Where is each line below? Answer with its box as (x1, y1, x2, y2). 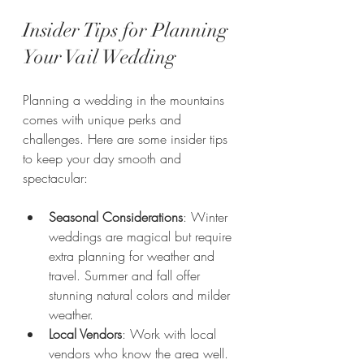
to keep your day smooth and (23, 149, 185, 167)
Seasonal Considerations (49, 207, 183, 226)
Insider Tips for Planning (23, 17, 232, 42)
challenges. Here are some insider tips (23, 129, 232, 148)
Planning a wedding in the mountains (23, 90, 228, 109)
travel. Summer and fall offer (49, 266, 204, 284)
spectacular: (23, 168, 88, 187)
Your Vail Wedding (23, 44, 175, 69)
